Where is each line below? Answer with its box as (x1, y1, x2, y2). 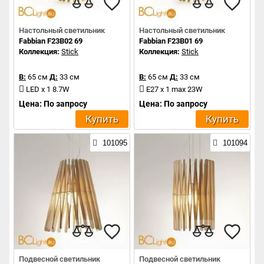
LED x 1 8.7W (26, 85, 70, 94)
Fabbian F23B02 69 (19, 37, 82, 46)
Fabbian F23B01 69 (139, 37, 203, 46)
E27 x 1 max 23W (146, 85, 203, 94)
